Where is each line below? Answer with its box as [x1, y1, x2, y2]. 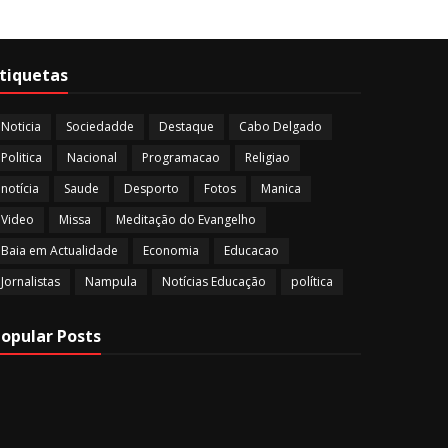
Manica [261, 180, 301, 197]
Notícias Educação [162, 273, 266, 290]
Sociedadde [66, 118, 134, 135]
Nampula [85, 273, 137, 290]
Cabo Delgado [239, 118, 322, 135]
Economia [143, 242, 199, 259]
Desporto [124, 180, 179, 197]
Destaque [159, 118, 214, 135]
